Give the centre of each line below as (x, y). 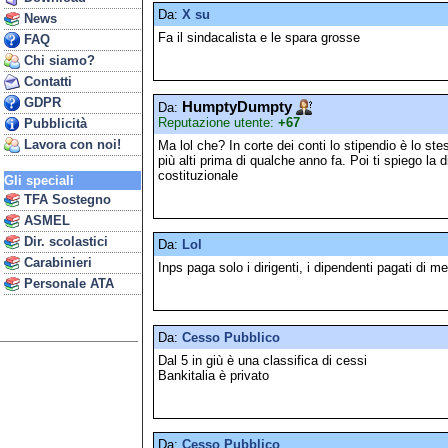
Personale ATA (67, 283)
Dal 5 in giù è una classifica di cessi (262, 360)
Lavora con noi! (70, 144)
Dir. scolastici (64, 241)
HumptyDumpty (237, 106)
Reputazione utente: (218, 122)
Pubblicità (53, 123)
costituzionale (198, 175)
